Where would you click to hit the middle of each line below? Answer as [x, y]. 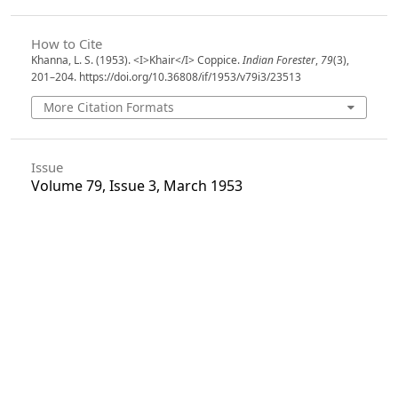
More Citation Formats [109, 107]
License [53, 367]
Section [53, 225]
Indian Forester [279, 60]
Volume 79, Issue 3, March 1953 [136, 186]
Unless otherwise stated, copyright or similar [199, 385]
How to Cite [66, 43]
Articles [56, 244]
